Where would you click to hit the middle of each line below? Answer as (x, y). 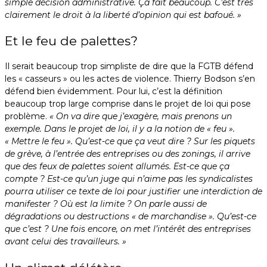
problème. (27, 117)
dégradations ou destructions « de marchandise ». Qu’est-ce (131, 217)
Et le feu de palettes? (71, 41)
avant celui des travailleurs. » (66, 242)
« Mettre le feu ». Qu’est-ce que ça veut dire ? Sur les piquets (130, 142)
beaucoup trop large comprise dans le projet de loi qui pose (128, 104)
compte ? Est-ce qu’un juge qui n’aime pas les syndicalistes (129, 179)
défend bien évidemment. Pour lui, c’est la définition (114, 91)
